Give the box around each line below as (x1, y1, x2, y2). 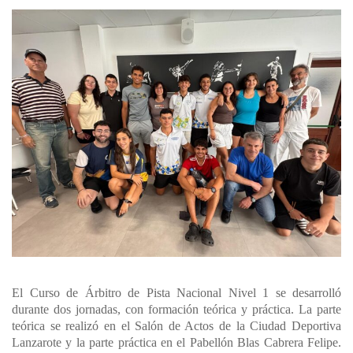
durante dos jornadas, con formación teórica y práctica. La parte (12, 302, 341, 316)
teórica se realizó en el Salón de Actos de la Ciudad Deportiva (12, 318, 341, 333)
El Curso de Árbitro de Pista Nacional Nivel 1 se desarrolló (12, 285, 341, 299)
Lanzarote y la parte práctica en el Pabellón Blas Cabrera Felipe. (12, 335, 341, 349)
